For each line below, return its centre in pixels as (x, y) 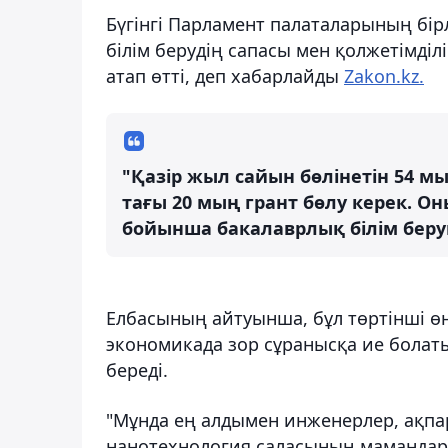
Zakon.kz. (384, 75)
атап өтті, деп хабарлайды (225, 75)
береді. (137, 369)
